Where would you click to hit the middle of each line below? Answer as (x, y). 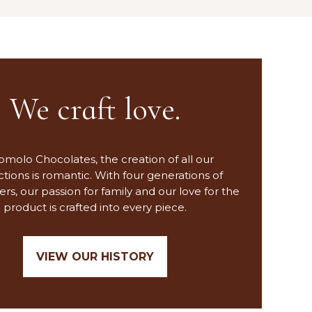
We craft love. (95, 109)
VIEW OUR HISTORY (95, 256)
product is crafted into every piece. (95, 207)
